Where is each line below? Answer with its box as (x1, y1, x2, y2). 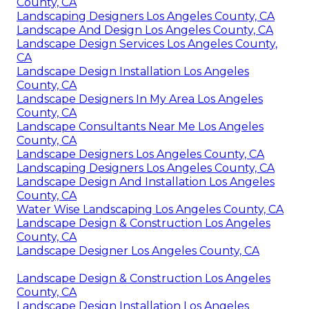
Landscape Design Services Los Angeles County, (17, 37, 277, 51)
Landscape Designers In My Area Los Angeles (17, 92, 263, 106)
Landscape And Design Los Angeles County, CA (17, 23, 273, 37)
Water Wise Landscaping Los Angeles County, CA (17, 203, 283, 217)
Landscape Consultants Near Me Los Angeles (17, 120, 263, 134)
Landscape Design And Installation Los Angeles (17, 175, 275, 189)
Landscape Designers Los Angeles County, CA (17, 148, 264, 161)
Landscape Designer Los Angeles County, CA (17, 244, 259, 258)
